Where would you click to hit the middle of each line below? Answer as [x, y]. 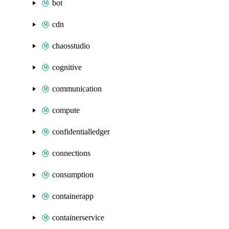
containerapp [73, 196]
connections [71, 153]
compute [66, 110]
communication [77, 89]
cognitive [67, 67]
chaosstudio [71, 46]
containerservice [78, 217]
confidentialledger [81, 132]
